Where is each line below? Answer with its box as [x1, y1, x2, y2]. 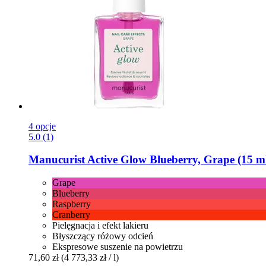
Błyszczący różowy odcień [52, 231, 153, 241]
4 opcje [28, 121, 56, 131]
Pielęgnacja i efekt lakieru [52, 220, 148, 230]
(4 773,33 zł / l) [61, 252, 119, 262]
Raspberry [52, 199, 91, 209]
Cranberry [52, 210, 90, 220]
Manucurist [28, 153, 85, 166]
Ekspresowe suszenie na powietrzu [52, 242, 183, 252]
